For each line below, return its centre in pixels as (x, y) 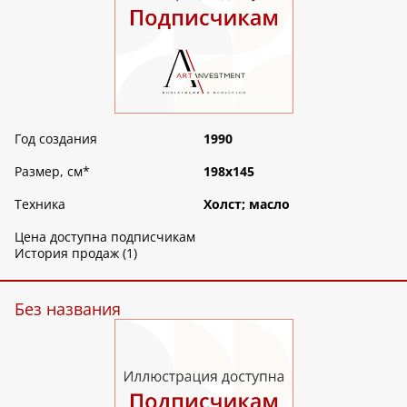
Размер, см (49, 172)
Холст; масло (247, 204)
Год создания (56, 139)
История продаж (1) (76, 253)
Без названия (68, 309)
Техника (40, 204)
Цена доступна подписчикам (105, 237)
